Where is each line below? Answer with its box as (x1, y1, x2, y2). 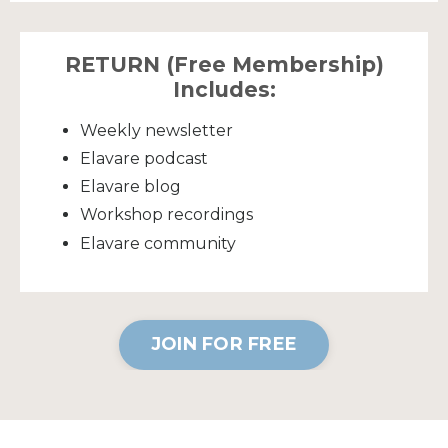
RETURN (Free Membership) (64, 51, 384, 77)
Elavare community (80, 233, 240, 253)
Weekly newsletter (80, 120, 233, 140)
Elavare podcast (80, 149, 208, 169)
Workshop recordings (80, 205, 253, 225)
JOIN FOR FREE (150, 333, 298, 356)
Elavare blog (80, 177, 185, 197)
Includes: (172, 76, 276, 102)
